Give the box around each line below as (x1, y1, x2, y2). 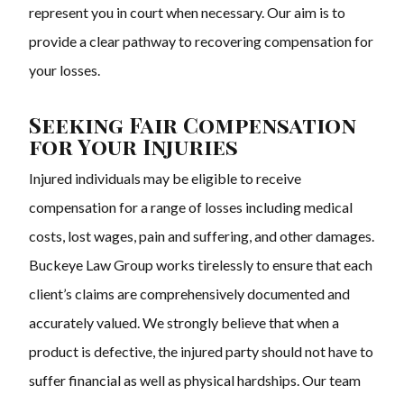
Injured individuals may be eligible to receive (29, 170, 301, 188)
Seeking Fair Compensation (29, 110, 356, 140)
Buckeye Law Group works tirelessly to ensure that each (29, 256, 372, 274)
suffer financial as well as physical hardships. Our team (29, 372, 361, 390)
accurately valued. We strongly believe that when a (29, 314, 339, 332)
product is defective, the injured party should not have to (29, 343, 373, 361)
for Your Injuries (29, 132, 238, 161)
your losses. (29, 61, 100, 79)
